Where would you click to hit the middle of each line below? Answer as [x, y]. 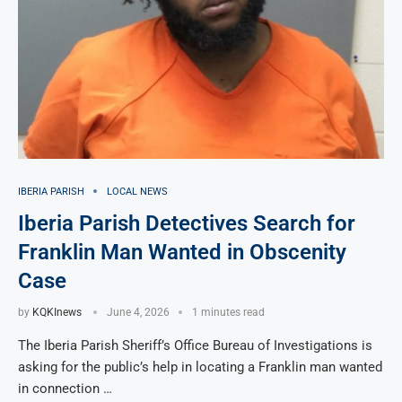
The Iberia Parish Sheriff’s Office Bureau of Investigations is [195, 345]
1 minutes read [228, 312]
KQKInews [57, 312]
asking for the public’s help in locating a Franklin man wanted [200, 367]
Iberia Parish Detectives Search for [187, 223]
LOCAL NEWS [137, 191]
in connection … [65, 388]
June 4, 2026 [138, 312]
